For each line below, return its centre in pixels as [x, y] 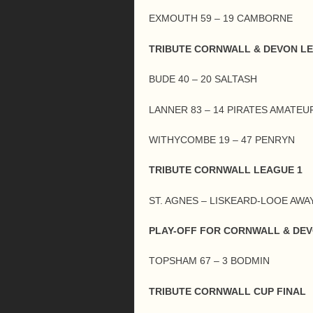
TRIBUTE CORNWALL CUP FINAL [227, 291]
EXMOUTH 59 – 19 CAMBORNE [221, 19]
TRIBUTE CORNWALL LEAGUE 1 [226, 170]
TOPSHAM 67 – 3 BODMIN [209, 261]
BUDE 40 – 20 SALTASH [203, 79]
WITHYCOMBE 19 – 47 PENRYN [222, 139]
